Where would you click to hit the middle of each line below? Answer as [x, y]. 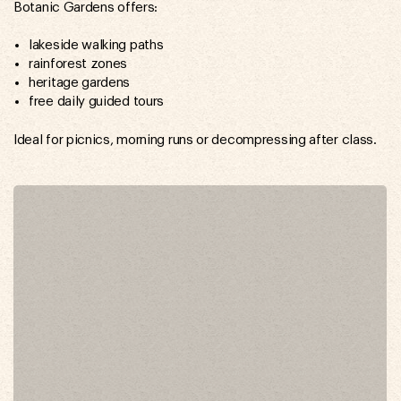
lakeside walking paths [96, 46]
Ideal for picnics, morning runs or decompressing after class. [195, 141]
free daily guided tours [97, 102]
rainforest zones [78, 64]
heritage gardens [80, 83]
